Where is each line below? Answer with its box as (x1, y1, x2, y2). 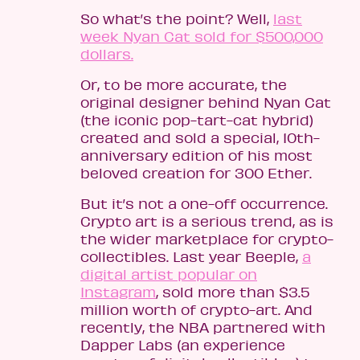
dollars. (80, 45, 133, 63)
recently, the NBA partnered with (80, 318, 325, 337)
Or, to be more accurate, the (80, 76, 287, 94)
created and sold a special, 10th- (80, 129, 320, 147)
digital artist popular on (80, 265, 257, 284)
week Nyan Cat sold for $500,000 (80, 27, 323, 46)
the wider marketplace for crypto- (80, 230, 333, 248)
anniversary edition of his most (80, 146, 313, 165)
